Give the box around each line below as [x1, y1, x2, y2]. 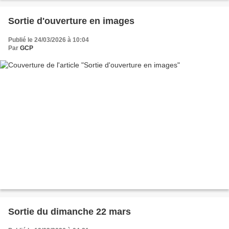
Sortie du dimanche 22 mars [8, 206, 131, 217]
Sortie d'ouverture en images [8, 16, 134, 27]
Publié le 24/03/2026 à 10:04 [8, 36, 89, 44]
